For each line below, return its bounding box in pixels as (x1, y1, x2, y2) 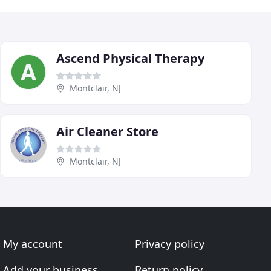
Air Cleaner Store (56, 123, 158, 140)
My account (3, 237, 63, 251)
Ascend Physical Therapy (56, 50, 204, 67)
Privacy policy (134, 237, 204, 251)
